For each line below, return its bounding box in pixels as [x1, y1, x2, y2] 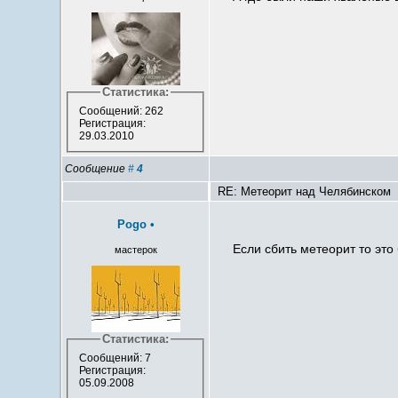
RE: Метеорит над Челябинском [214, 185, 392, 199]
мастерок [114, 244, 157, 256]
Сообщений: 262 [78, 105, 163, 118]
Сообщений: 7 [78, 352, 151, 365]
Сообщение [65, 163, 129, 176]
